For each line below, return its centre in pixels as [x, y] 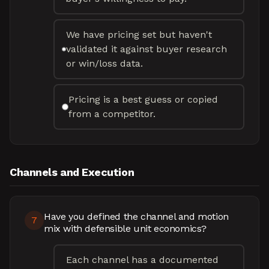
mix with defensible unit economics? [125, 228]
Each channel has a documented [143, 260]
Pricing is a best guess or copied [144, 99]
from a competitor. [112, 114]
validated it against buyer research [146, 49]
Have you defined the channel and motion [136, 216]
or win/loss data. [104, 63]
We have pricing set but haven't [139, 35]
